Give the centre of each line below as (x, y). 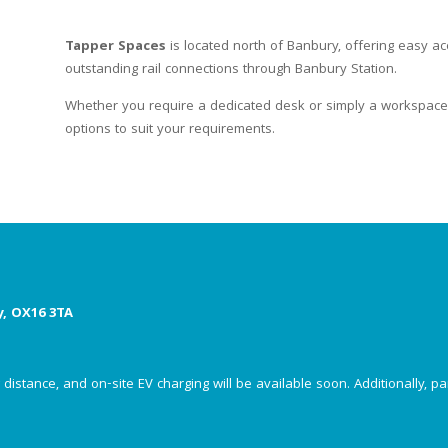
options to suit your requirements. (169, 130)
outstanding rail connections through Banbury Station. (230, 70)
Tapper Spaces (115, 47)
